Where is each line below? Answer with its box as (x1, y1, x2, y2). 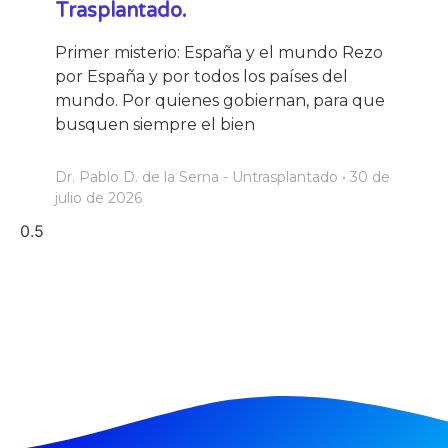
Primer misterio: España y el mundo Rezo (55, 43, 383, 63)
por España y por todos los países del (55, 67, 348, 87)
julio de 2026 (55, 189, 142, 208)
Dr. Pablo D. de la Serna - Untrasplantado (55, 168, 342, 187)
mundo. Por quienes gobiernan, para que (55, 91, 385, 111)
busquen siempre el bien (55, 115, 255, 135)
